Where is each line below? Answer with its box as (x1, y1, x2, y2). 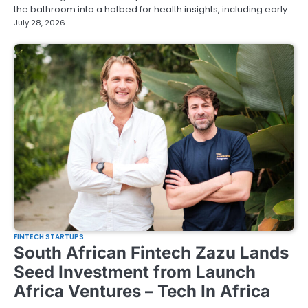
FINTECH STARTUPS (14, 232, 85, 243)
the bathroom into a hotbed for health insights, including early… (14, 2, 294, 16)
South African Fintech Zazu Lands (14, 243, 289, 263)
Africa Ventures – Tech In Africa (14, 281, 270, 302)
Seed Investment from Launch (14, 262, 256, 283)
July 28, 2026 (14, 16, 65, 28)
